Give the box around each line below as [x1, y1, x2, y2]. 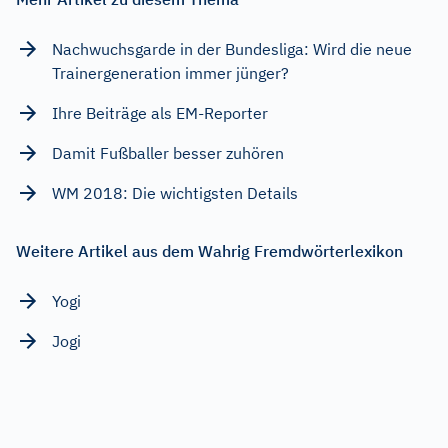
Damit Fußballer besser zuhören [52, 142, 284, 163]
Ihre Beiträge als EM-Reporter [52, 102, 268, 123]
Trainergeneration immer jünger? [52, 62, 289, 83]
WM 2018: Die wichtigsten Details [52, 182, 298, 203]
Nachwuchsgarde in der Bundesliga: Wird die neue [52, 38, 412, 59]
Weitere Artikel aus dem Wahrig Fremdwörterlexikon [16, 240, 403, 261]
